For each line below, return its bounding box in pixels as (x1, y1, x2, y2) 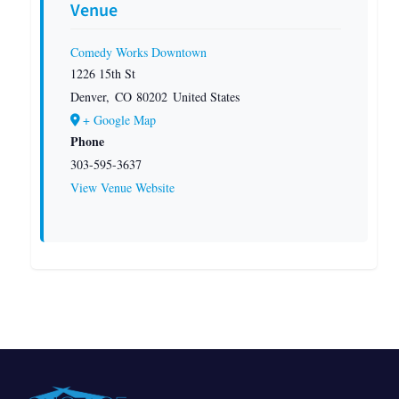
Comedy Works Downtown (70, 43, 207, 61)
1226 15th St (70, 64, 135, 82)
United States (172, 87, 240, 105)
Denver (70, 87, 106, 105)
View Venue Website (70, 178, 175, 196)
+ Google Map (83, 110, 156, 128)
